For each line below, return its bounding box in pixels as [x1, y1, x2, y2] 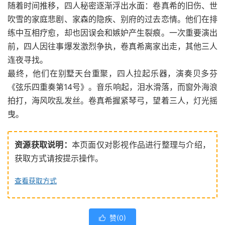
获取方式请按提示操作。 [15, 153, 103, 164]
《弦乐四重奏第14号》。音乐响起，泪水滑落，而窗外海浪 [8, 82, 217, 92]
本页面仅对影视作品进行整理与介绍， [71, 140, 211, 150]
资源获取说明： [15, 140, 72, 150]
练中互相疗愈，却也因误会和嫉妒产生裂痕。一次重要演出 [8, 28, 217, 38]
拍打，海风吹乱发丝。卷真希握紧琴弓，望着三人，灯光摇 [8, 95, 217, 106]
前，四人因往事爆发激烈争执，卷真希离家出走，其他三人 [8, 41, 217, 52]
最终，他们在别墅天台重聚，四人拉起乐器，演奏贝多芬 [8, 68, 217, 79]
